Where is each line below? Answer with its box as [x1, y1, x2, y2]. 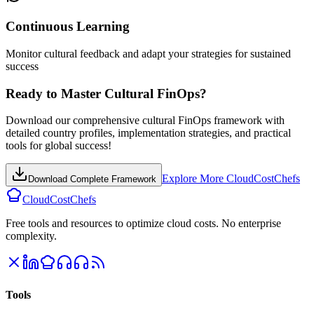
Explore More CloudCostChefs [162, 172, 300, 185]
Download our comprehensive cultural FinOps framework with [6, 114, 285, 127]
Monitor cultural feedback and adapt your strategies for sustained [6, 47, 291, 60]
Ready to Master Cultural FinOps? [6, 86, 207, 101]
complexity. [6, 230, 57, 243]
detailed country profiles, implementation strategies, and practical [6, 127, 291, 139]
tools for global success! [6, 139, 111, 152]
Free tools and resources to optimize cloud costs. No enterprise [6, 217, 281, 230]
